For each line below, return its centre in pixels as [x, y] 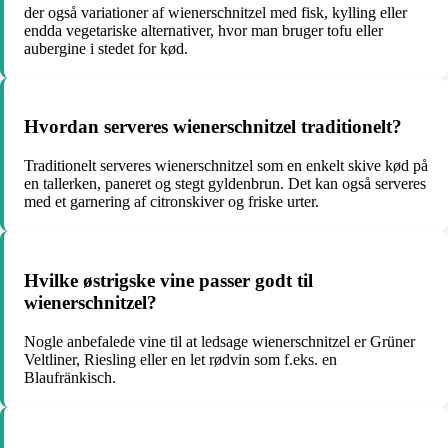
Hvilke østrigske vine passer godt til [168, 280]
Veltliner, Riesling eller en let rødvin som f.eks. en [180, 359]
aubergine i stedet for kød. [106, 48]
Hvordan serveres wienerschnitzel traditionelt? [213, 127]
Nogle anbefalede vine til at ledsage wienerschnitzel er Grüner [219, 341]
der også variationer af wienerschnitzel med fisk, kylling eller [215, 12]
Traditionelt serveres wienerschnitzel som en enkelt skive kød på [226, 166]
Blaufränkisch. [70, 377]
